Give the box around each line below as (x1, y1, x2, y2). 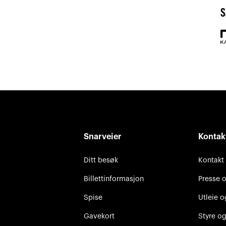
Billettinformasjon (84, 175, 144, 183)
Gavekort (84, 212, 115, 220)
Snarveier (84, 132, 122, 141)
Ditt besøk (84, 156, 119, 164)
